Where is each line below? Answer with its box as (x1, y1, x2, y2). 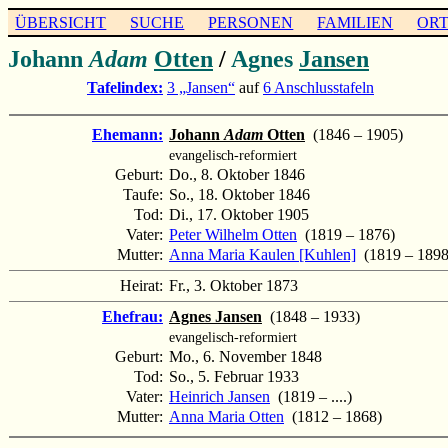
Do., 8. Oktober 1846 (169, 165, 305, 183)
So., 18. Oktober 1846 (169, 185, 310, 203)
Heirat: (120, 276, 167, 294)
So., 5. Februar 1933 (169, 367, 299, 385)
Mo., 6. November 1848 (169, 347, 322, 365)
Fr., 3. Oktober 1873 (169, 276, 298, 294)
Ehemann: (92, 125, 163, 143)
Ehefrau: (102, 307, 163, 325)
